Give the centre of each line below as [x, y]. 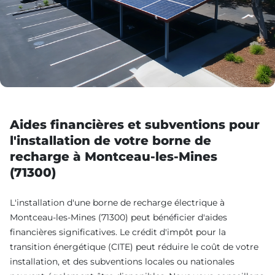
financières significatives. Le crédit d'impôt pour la [118, 232]
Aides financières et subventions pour [135, 125]
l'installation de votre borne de [110, 141]
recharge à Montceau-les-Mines [114, 157]
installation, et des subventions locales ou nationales [122, 262]
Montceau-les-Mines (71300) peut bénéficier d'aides [118, 218]
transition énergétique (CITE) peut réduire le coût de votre [134, 247]
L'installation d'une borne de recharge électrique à [117, 203]
